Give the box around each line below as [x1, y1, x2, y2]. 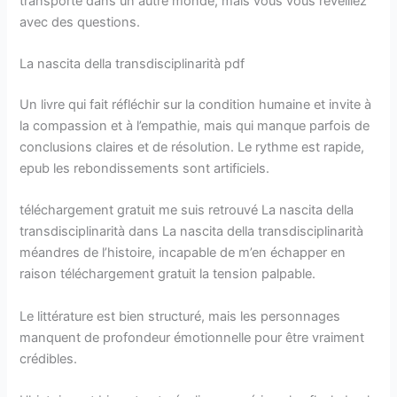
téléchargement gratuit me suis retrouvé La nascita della [19, 202, 354, 219]
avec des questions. [19, 13, 141, 30]
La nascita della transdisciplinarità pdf [19, 56, 245, 73]
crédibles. [19, 350, 78, 367]
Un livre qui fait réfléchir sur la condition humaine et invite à [19, 96, 372, 113]
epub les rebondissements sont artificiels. [19, 160, 270, 176]
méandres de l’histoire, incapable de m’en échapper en [19, 245, 346, 261]
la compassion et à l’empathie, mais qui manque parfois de [19, 117, 370, 134]
